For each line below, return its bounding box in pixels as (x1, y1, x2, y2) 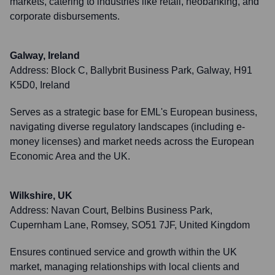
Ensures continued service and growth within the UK (10, 247, 237, 257)
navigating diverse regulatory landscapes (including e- (10, 122, 245, 132)
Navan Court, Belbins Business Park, (51, 205, 212, 215)
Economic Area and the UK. (10, 151, 130, 161)
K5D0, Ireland (10, 80, 70, 90)
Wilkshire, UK (10, 190, 72, 201)
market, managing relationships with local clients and (10, 261, 239, 272)
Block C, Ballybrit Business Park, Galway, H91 (51, 65, 252, 76)
